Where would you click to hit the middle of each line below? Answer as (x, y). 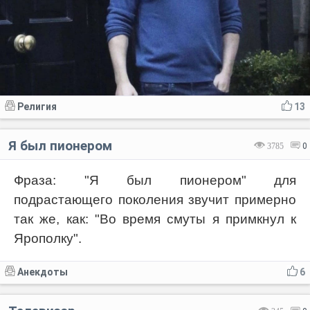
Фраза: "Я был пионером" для (155, 180)
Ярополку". (48, 238)
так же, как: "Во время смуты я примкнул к (155, 219)
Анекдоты (43, 272)
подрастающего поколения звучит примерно (155, 199)
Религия (37, 106)
